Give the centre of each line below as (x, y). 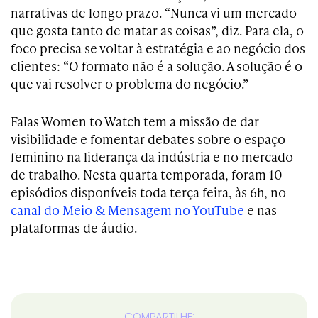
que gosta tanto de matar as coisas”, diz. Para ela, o (157, 30)
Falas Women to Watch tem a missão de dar (135, 121)
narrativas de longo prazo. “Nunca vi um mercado (154, 12)
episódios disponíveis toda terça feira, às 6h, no (148, 192)
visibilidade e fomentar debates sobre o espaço (148, 139)
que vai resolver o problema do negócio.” (130, 83)
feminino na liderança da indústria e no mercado (152, 157)
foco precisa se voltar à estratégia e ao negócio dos (158, 48)
